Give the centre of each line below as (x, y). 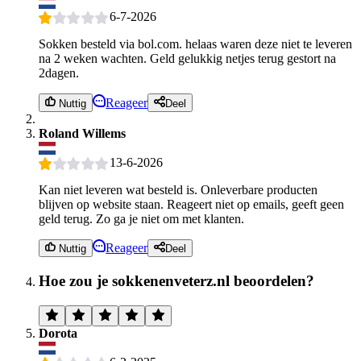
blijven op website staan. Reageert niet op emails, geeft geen (191, 204)
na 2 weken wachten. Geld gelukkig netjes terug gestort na (187, 59)
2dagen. (59, 73)
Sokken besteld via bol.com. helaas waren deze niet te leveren (195, 44)
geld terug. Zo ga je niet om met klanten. (141, 218)
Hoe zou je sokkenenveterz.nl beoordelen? (176, 280)
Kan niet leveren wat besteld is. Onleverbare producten (178, 189)
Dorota (58, 333)
